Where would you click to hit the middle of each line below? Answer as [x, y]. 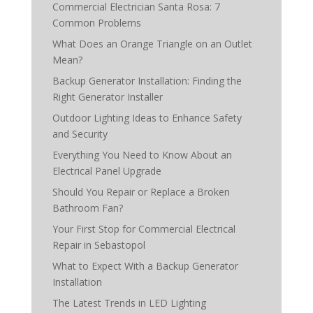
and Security [80, 134]
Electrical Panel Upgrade [107, 171]
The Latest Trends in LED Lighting [129, 303]
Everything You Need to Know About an [142, 155]
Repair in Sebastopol [99, 245]
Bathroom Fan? [87, 208]
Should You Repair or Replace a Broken [141, 192]
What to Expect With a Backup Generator [145, 266]
